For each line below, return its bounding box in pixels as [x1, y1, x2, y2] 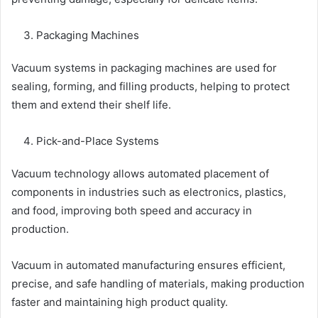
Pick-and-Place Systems [36, 133, 159, 148]
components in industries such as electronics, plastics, [11, 185, 286, 199]
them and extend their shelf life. [11, 97, 171, 111]
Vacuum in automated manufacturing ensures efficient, [11, 258, 285, 272]
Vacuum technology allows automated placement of [11, 166, 269, 180]
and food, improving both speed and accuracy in [11, 203, 252, 217]
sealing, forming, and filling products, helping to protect [11, 79, 290, 93]
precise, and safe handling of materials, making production [11, 276, 305, 290]
